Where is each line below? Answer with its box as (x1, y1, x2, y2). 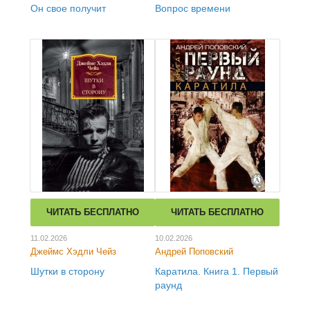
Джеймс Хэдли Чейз (30, 246, 116, 257)
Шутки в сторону (30, 266, 104, 277)
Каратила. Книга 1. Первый (155, 266, 278, 277)
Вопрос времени (155, 3, 230, 14)
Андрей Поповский (155, 246, 233, 257)
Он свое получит (30, 3, 106, 14)
